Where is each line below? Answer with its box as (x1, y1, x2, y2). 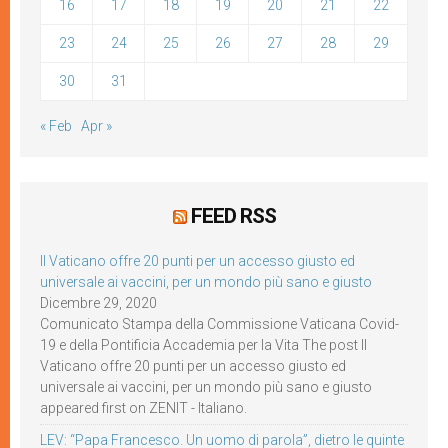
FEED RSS (190, 204, 276, 228)
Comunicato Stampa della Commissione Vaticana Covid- (40, 316, 399, 332)
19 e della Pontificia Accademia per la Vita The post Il (40, 337, 367, 353)
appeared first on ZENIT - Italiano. (40, 400, 247, 416)
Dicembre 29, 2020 (40, 295, 157, 311)
